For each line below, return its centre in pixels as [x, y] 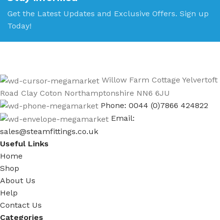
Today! [19, 26]
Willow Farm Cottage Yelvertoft [160, 80]
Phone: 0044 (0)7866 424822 [154, 105]
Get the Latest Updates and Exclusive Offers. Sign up [108, 14]
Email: [123, 118]
